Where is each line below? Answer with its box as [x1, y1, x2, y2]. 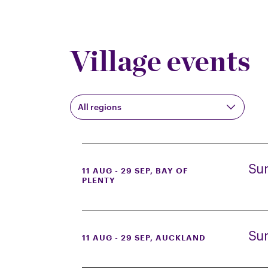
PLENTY [82, 176, 115, 184]
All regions [78, 102, 121, 112]
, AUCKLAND [150, 233, 206, 242]
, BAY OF [150, 167, 188, 175]
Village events [70, 44, 250, 78]
